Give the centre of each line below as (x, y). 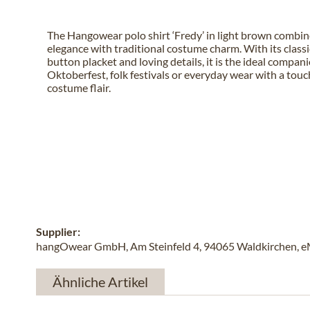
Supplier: (58, 231)
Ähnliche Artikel (100, 282)
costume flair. (79, 88)
